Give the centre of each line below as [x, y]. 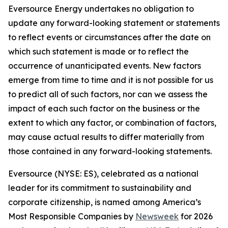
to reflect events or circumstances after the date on [109, 37]
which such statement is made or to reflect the [98, 51]
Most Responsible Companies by [72, 216]
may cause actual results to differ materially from [106, 137]
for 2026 [196, 216]
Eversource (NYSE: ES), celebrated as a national [103, 174]
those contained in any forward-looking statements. [110, 151]
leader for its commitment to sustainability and [100, 188]
